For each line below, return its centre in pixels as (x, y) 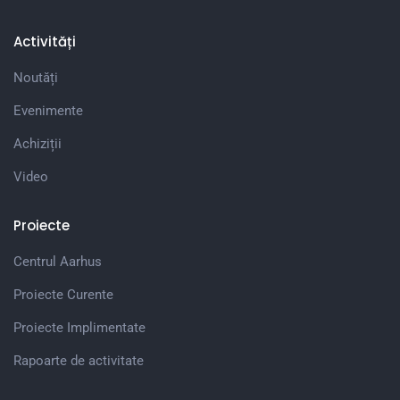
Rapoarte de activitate (79, 360)
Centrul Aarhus (58, 261)
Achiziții (37, 143)
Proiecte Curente (63, 294)
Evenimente (48, 110)
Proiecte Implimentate (79, 327)
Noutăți (36, 77)
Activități (45, 41)
